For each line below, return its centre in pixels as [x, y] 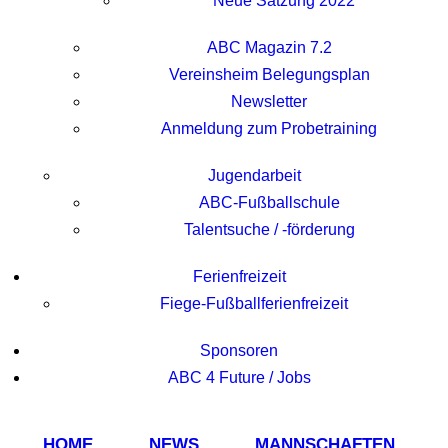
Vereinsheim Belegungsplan [269, 74]
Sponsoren [239, 350]
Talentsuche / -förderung [269, 229]
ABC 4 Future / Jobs [239, 377]
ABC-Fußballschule [269, 202]
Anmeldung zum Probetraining [269, 128]
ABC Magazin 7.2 [269, 47]
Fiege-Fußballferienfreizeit [254, 303]
